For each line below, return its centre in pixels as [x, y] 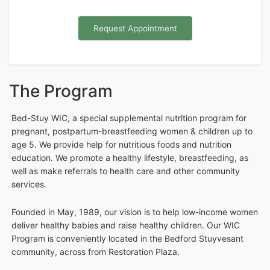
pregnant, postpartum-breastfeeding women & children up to [132, 131]
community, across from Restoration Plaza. [96, 252]
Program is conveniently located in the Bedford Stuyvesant [127, 239]
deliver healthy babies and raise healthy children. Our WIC [126, 225]
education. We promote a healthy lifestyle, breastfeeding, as [130, 158]
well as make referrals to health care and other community [126, 171]
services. [29, 184]
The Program [61, 91]
